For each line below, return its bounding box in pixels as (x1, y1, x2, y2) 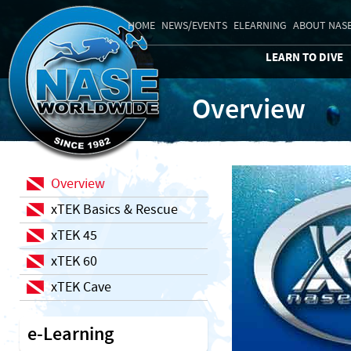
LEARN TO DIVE (266, 49, 343, 66)
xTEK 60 (51, 252, 97, 270)
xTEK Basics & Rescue (51, 201, 178, 219)
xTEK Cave (51, 278, 111, 296)
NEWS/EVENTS (161, 18, 227, 33)
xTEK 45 (51, 226, 97, 244)
